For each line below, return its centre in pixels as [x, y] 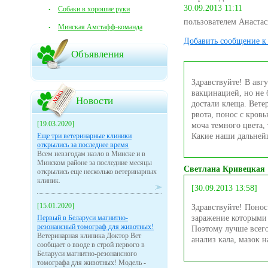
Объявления [98, 54]
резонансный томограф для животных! [95, 227]
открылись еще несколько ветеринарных [97, 172]
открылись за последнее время [83, 145]
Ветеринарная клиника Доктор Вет [89, 236]
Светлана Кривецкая [224, 169]
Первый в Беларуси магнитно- [83, 218]
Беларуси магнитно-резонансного [87, 254]
